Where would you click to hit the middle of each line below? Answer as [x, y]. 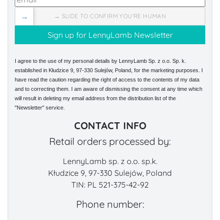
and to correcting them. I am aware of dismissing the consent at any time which [109, 89]
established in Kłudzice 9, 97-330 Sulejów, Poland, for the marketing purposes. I [109, 70]
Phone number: [110, 204]
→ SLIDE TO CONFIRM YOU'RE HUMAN [110, 16]
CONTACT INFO [110, 125]
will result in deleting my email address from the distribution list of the [95, 98]
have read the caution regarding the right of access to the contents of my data [107, 79]
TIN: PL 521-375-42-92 [110, 184]
